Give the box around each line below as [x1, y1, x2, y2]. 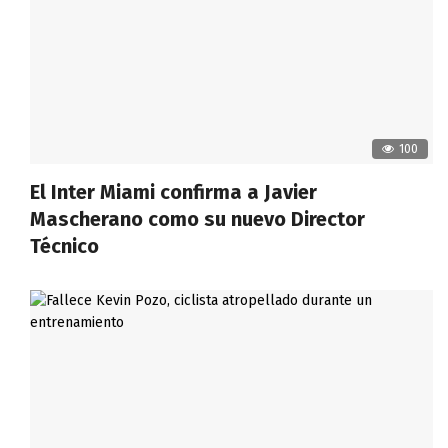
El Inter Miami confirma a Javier [30, 179, 317, 204]
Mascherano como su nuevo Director [30, 206, 365, 231]
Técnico [30, 233, 99, 258]
